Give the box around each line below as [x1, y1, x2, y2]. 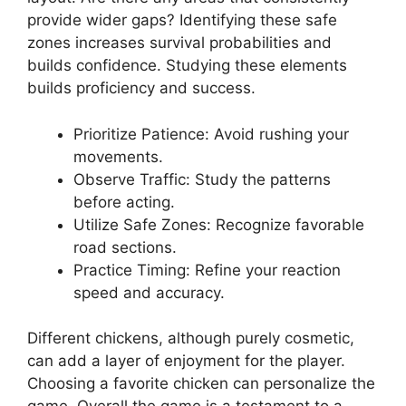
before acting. [73, 192, 175, 211]
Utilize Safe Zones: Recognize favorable [73, 215, 364, 234]
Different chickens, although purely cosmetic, [27, 329, 354, 348]
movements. [73, 147, 163, 166]
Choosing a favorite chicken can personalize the [27, 374, 375, 393]
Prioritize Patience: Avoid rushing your [73, 124, 349, 143]
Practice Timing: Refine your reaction [73, 260, 341, 279]
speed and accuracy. [73, 283, 225, 302]
